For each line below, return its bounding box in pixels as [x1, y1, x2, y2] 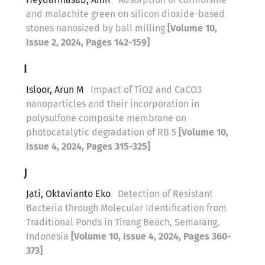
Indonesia [26, 230, 71, 242]
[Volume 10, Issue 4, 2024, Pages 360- [71, 230, 231, 242]
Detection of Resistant [118, 188, 213, 199]
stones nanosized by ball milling [26, 22, 167, 34]
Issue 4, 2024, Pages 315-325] [26, 140, 150, 152]
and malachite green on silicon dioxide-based [26, 8, 225, 20]
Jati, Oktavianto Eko [26, 188, 111, 199]
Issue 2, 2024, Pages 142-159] [26, 36, 150, 48]
